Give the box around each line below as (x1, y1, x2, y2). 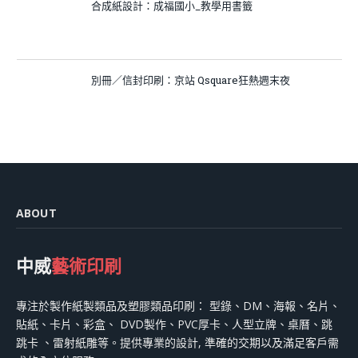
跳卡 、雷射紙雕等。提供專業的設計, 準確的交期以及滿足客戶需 (16, 335, 339, 351)
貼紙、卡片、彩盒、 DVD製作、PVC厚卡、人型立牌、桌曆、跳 (16, 316, 332, 332)
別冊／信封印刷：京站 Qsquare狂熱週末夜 (91, 73, 290, 88)
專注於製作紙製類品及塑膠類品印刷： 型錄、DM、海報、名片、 (16, 298, 340, 314)
